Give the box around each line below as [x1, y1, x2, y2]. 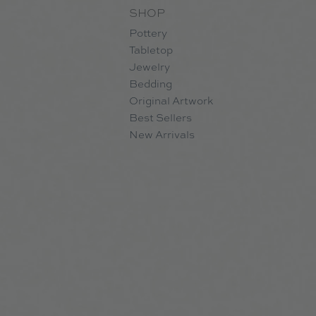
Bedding [129, 77, 172, 91]
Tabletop [129, 43, 173, 57]
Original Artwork [129, 94, 213, 108]
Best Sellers [129, 111, 192, 125]
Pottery [129, 26, 167, 40]
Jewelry [129, 60, 170, 74]
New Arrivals [129, 128, 195, 142]
